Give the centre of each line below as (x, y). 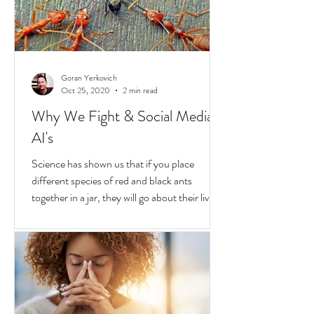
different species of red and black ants (112, 231)
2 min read (140, 141)
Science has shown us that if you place (113, 214)
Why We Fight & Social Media (122, 166)
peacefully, (55, 265)
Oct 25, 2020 (86, 141)
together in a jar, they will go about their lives (125, 248)
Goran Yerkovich (89, 128)
